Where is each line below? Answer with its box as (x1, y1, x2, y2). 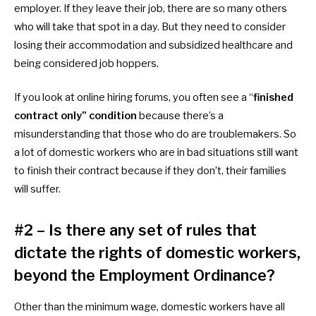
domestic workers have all (161, 300, 285, 314)
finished (253, 91, 293, 104)
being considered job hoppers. (14, 56, 159, 70)
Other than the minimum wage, (14, 300, 161, 314)
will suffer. (14, 183, 61, 196)
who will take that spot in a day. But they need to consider (14, 20, 286, 33)
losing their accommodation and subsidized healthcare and (14, 38, 293, 51)
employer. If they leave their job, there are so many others (14, 1, 287, 15)
